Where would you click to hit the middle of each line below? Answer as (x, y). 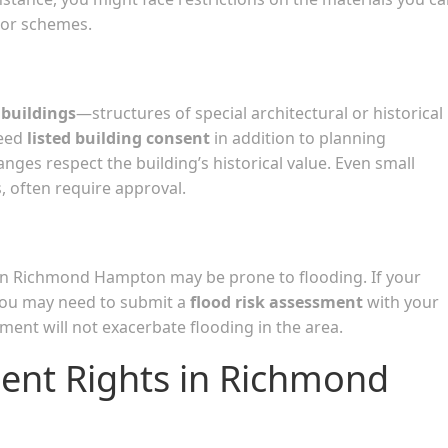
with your (401, 301)
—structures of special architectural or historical (259, 112)
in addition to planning (298, 137)
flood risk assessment (276, 301)
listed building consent (118, 137)
